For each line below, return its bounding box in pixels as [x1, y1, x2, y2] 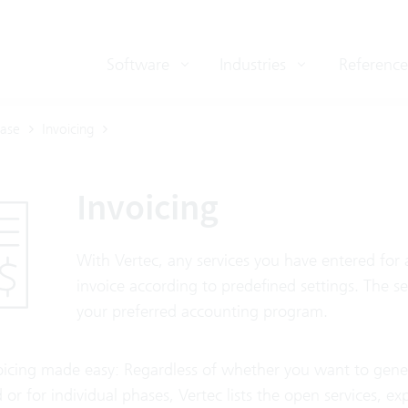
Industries [219, 54, 291, 75]
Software [107, 54, 174, 75]
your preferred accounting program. [76, 301, 329, 321]
